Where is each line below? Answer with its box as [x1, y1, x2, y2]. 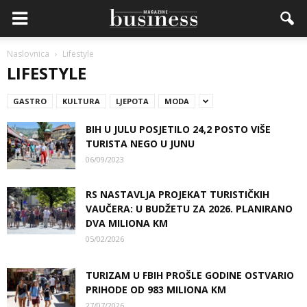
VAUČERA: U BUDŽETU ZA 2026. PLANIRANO [86, 202, 293, 215]
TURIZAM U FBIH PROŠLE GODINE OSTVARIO [86, 269, 294, 282]
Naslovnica [7, 48, 49, 60]
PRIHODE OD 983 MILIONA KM [86, 283, 226, 296]
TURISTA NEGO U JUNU [86, 137, 195, 150]
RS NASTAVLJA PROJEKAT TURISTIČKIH [86, 188, 269, 201]
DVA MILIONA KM [86, 217, 168, 230]
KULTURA [62, 96, 100, 106]
